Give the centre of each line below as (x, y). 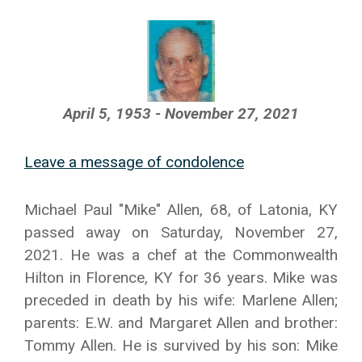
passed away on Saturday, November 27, (181, 232)
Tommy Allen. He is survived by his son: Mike (181, 345)
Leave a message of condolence (134, 162)
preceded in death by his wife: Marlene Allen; (181, 300)
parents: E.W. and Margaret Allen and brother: (181, 323)
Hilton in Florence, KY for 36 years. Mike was (181, 278)
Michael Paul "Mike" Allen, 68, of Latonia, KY (181, 210)
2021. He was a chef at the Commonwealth (181, 255)
